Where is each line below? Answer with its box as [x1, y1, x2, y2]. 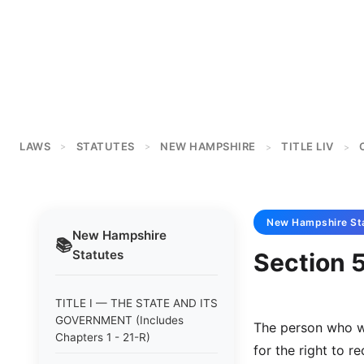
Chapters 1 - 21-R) [55, 331, 150, 344]
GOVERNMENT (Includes [55, 314, 184, 327]
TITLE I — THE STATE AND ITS [55, 297, 218, 310]
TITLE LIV [281, 140, 334, 153]
